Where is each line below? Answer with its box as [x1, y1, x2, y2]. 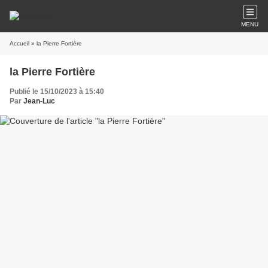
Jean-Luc [23, 97, 55, 105]
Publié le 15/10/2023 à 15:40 [10, 87, 104, 96]
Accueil [10, 40, 29, 47]
